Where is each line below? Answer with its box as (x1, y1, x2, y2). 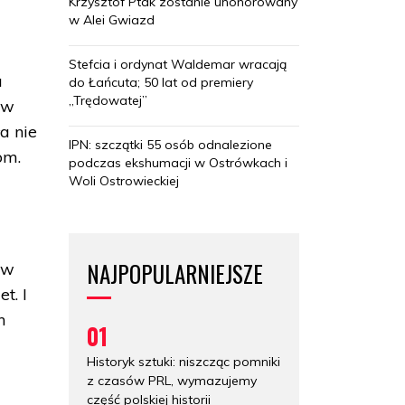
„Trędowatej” (69, 91, 147, 108)
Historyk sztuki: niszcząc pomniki (87, 353, 280, 370)
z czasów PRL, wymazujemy (87, 372, 257, 389)
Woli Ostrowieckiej (69, 172, 179, 189)
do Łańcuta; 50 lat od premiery (69, 73, 253, 90)
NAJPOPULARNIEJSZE (87, 256, 263, 290)
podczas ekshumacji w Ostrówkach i (69, 154, 287, 171)
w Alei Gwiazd (69, 11, 155, 28)
